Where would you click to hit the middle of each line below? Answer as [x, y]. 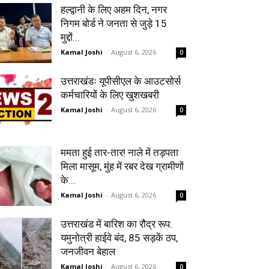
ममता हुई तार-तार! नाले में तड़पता [119, 153]
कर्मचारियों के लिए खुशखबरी [110, 95]
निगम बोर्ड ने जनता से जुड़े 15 [114, 23]
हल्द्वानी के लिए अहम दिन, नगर [114, 10]
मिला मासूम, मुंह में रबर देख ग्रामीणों [122, 166]
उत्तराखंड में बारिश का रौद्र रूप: [116, 224]
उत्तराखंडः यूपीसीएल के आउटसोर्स [121, 81]
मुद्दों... [70, 37]
